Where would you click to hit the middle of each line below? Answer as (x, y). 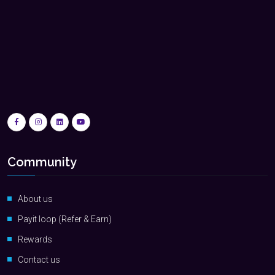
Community (42, 162)
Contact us (39, 260)
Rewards (35, 239)
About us (35, 199)
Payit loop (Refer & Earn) (65, 219)
